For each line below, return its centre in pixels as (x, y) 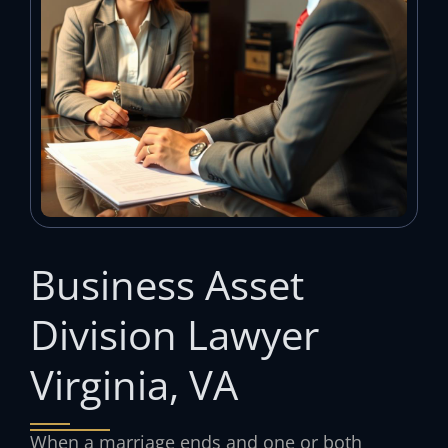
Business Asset (167, 284)
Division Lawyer (174, 334)
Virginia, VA (134, 384)
